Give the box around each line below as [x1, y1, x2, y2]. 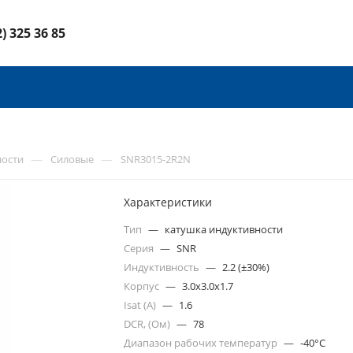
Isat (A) [124, 298, 159, 312]
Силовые [50, 152, 94, 166]
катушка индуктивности [165, 222, 284, 236]
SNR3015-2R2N [121, 152, 191, 166]
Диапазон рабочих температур [124, 336, 281, 350]
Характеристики [124, 195, 213, 210]
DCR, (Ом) [124, 317, 173, 331]
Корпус [124, 279, 162, 293]
